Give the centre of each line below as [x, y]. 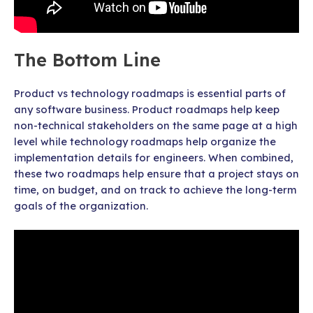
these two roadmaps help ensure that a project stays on [156, 173]
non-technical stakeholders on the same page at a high [156, 125]
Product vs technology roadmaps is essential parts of [150, 93]
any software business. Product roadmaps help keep [147, 109]
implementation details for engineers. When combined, [154, 157]
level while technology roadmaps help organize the [145, 141]
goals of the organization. [81, 205]
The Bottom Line [87, 59]
